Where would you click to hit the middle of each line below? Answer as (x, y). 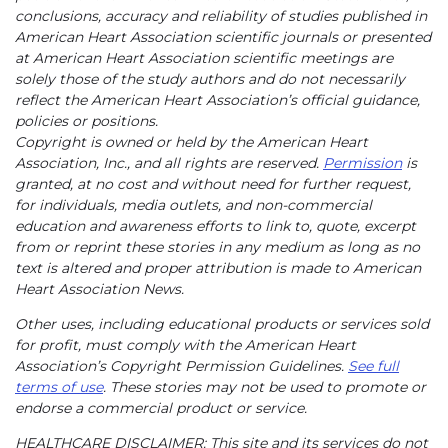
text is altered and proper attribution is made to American (218, 267)
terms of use (59, 386)
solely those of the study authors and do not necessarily (210, 78)
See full (373, 365)
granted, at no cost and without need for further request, (213, 183)
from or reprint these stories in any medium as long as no (217, 246)
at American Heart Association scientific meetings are (204, 57)
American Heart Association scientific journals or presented (223, 36)
